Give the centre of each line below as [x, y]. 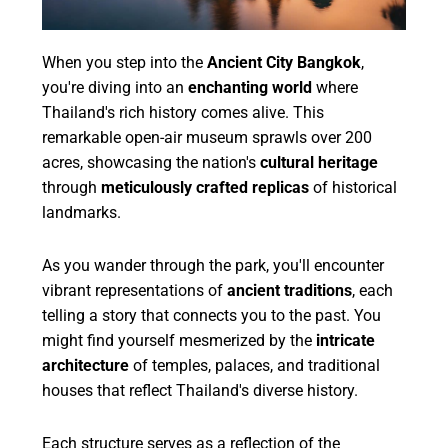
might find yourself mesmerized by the [179, 340]
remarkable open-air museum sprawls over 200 [207, 137]
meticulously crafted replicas [205, 187]
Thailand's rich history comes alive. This [183, 112]
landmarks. [82, 212]
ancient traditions [290, 290]
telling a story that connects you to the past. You [212, 315]
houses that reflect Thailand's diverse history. [200, 390]
